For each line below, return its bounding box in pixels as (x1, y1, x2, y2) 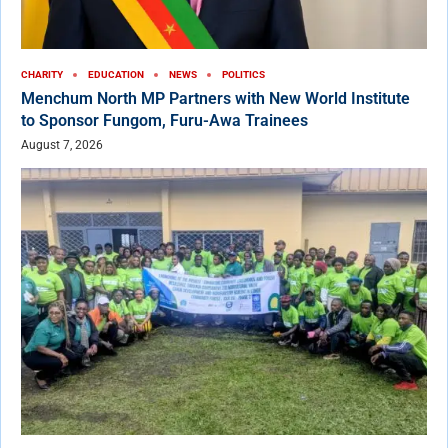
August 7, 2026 (21, 137, 103, 152)
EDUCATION (88, 68, 144, 80)
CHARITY (21, 68, 63, 80)
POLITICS (222, 68, 265, 80)
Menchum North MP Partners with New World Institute (21, 88, 410, 108)
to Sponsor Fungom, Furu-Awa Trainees (21, 110, 308, 130)
